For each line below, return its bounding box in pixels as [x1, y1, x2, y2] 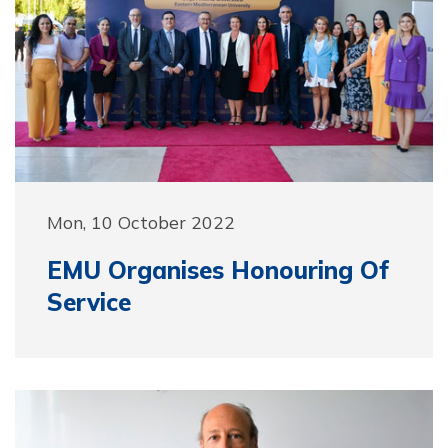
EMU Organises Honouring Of [47, 255, 389, 285]
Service [47, 287, 131, 317]
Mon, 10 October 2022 [47, 211, 235, 233]
